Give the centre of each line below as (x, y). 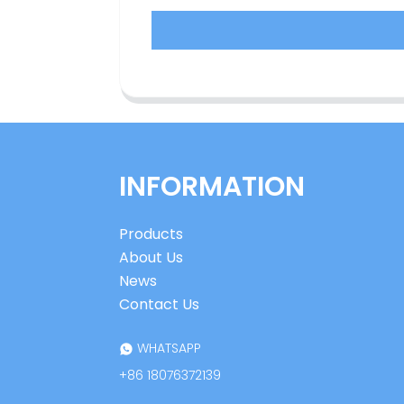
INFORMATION (212, 186)
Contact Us (159, 305)
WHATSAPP (167, 349)
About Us (151, 258)
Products (151, 234)
